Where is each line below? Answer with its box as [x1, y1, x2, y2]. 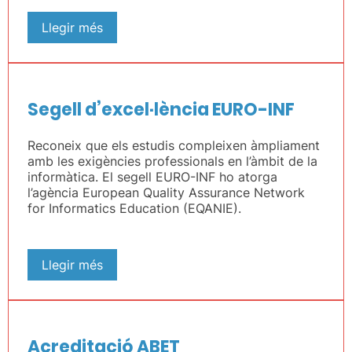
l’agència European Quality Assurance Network [27, 185, 305, 200]
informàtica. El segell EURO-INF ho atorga [27, 169, 277, 185]
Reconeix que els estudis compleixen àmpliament [27, 137, 320, 153]
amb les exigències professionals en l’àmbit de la [27, 153, 317, 169]
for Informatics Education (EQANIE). [27, 200, 241, 216]
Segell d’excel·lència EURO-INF [27, 97, 295, 122]
